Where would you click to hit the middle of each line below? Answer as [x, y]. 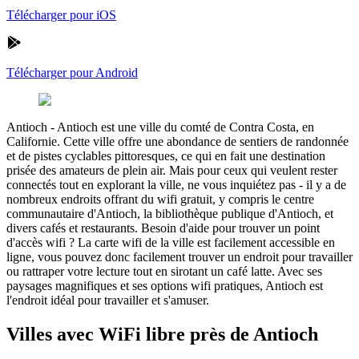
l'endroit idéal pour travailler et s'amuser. [108, 300]
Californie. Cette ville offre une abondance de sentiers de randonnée [177, 141]
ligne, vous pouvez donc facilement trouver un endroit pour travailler [179, 256]
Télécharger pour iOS [61, 14]
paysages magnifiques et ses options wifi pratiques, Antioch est [165, 285]
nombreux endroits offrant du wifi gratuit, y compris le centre [160, 199]
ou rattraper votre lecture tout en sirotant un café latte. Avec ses [164, 271]
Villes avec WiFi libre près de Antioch [162, 334]
